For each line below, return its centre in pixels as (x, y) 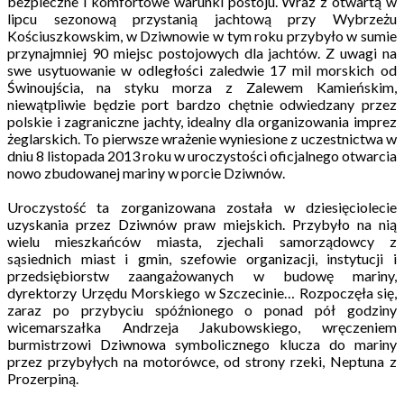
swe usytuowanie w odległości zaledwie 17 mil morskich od (202, 69)
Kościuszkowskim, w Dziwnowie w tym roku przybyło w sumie (202, 35)
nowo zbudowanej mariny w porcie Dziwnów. (146, 172)
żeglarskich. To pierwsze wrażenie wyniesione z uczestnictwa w (202, 138)
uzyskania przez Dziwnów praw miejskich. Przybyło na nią (202, 224)
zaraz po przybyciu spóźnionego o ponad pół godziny (202, 309)
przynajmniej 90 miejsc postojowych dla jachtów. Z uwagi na (202, 52)
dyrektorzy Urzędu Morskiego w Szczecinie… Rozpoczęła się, (202, 292)
